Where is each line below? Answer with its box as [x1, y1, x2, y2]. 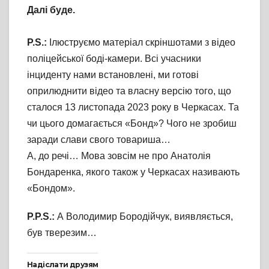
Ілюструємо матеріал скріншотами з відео [49, 37, 235, 48]
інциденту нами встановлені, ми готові [27, 70, 199, 80]
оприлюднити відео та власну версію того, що [27, 86, 231, 97]
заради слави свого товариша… [27, 134, 171, 145]
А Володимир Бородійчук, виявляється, [55, 211, 233, 222]
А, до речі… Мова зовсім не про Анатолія [27, 151, 211, 162]
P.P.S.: [27, 211, 55, 222]
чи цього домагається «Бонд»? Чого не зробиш [27, 118, 237, 129]
